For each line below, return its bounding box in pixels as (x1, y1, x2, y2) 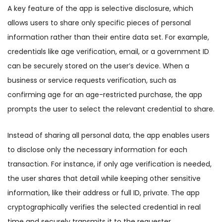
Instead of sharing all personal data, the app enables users (7, 130, 210, 141)
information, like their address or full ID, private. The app (7, 188, 200, 198)
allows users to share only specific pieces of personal (7, 18, 191, 28)
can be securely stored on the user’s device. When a (7, 61, 189, 71)
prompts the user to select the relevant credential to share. (7, 104, 215, 114)
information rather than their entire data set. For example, (7, 32, 209, 43)
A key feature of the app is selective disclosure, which (7, 3, 193, 14)
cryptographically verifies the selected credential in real (7, 202, 201, 213)
